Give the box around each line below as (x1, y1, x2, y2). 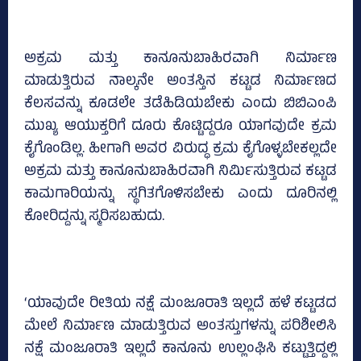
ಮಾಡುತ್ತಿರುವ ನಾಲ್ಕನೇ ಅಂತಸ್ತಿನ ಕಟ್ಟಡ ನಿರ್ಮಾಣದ (24, 70, 337, 95)
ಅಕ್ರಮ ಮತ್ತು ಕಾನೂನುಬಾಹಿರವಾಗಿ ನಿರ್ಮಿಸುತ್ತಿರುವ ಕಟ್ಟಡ (24, 160, 337, 185)
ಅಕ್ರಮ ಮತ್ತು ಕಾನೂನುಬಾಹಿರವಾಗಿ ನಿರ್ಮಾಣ (24, 48, 337, 73)
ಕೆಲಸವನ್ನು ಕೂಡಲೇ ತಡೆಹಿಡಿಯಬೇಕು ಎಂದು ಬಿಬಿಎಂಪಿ (24, 93, 337, 118)
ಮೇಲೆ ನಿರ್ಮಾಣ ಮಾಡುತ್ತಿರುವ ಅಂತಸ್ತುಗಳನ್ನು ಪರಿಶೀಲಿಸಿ (24, 315, 337, 340)
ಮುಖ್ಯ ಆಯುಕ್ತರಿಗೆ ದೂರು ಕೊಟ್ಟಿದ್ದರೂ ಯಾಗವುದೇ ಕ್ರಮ (24, 115, 337, 140)
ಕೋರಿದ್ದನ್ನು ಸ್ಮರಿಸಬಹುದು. (24, 205, 164, 230)
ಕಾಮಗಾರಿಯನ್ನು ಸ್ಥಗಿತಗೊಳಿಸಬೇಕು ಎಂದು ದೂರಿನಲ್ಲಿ (24, 183, 337, 208)
